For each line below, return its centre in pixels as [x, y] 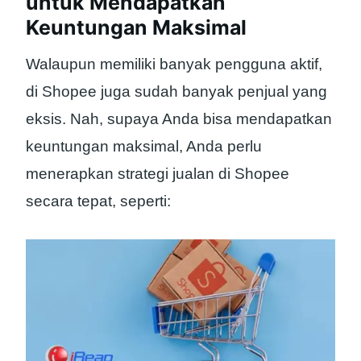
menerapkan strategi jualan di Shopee [158, 173]
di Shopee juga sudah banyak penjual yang [176, 91]
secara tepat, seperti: [98, 201]
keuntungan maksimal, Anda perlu [144, 146]
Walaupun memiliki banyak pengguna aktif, [174, 64]
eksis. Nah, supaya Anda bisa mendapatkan [179, 118]
